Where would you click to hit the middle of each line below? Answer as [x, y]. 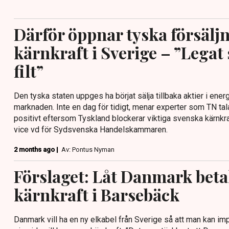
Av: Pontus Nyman [88, 149]
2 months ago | [37, 149]
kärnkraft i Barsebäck [97, 194]
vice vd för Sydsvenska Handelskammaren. [91, 129]
